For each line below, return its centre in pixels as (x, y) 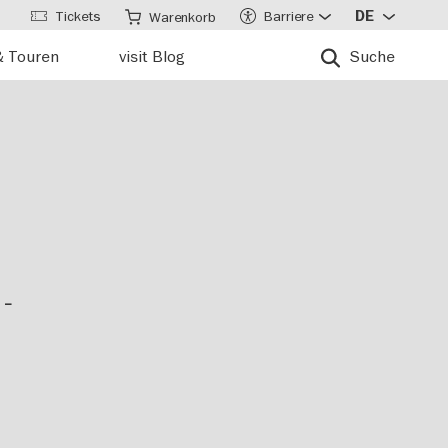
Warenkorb (182, 16)
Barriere (288, 16)
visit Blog (151, 56)
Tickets (78, 16)
